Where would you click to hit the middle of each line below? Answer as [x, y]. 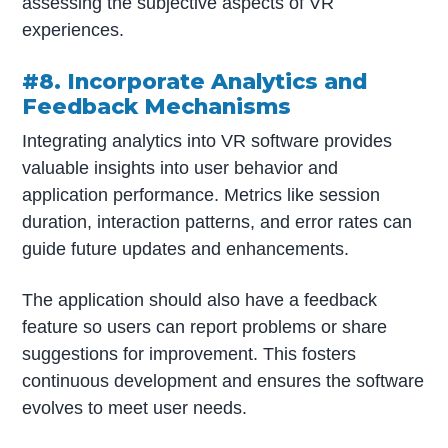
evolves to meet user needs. [135, 408]
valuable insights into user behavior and [180, 167]
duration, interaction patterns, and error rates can [217, 221]
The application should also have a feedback [200, 300]
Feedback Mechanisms [157, 106]
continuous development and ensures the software [223, 381]
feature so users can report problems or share [205, 327]
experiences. [73, 30]
